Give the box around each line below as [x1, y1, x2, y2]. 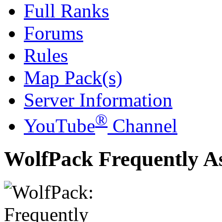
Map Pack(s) [24, 67, 122, 89]
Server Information [24, 89, 172, 111]
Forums [24, 22, 83, 44]
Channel [108, 115, 177, 137]
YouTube [24, 115, 95, 137]
